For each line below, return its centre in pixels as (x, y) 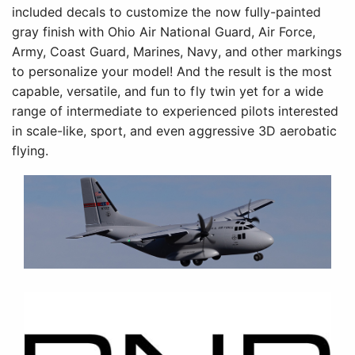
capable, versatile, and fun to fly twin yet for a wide (168, 92)
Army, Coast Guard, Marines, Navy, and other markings (177, 52)
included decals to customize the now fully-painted (166, 12)
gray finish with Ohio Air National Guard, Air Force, (164, 32)
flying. (31, 151)
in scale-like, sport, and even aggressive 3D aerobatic (174, 131)
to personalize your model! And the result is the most (172, 72)
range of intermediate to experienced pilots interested (175, 111)
